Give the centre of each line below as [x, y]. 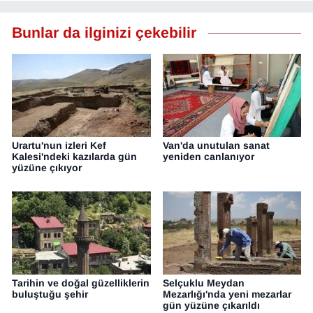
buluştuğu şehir [50, 294]
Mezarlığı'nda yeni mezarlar [227, 294]
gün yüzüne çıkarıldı [211, 306]
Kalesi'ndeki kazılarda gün [74, 157]
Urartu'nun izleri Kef [59, 146]
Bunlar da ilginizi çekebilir [104, 32]
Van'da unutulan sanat [216, 146]
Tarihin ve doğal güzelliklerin [81, 283]
